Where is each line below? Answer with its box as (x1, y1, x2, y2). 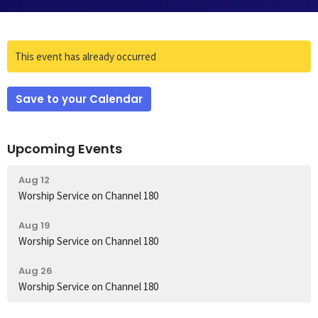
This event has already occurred (15, 49, 156, 63)
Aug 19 (18, 219, 50, 233)
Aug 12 (18, 173, 50, 187)
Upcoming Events (7, 139, 122, 158)
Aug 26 (18, 264, 53, 278)
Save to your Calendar (16, 91, 143, 106)
